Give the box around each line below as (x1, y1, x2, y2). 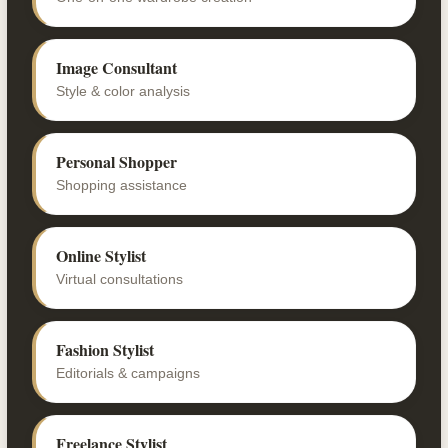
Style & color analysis (56, 82, 190, 99)
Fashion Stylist (56, 337, 154, 361)
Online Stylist (56, 243, 146, 267)
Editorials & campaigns (56, 364, 200, 381)
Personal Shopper (56, 149, 177, 173)
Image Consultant (56, 55, 177, 79)
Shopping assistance (56, 176, 187, 193)
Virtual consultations (56, 270, 183, 287)
